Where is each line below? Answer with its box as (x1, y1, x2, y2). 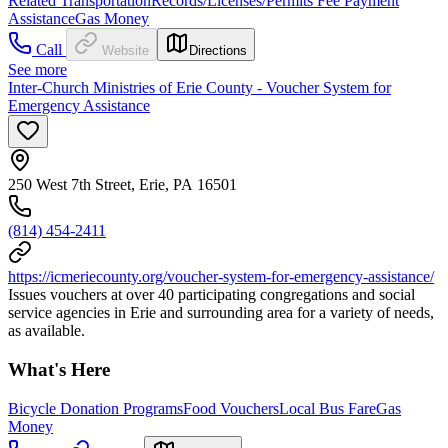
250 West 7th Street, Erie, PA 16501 (8, 176, 237, 194)
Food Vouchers (183, 399, 279, 417)
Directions (189, 43, 247, 59)
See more (8, 61, 67, 79)
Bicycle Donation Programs (8, 399, 183, 417)
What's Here (8, 359, 110, 381)
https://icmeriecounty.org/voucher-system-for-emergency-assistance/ (8, 268, 434, 286)
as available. (8, 322, 85, 340)
